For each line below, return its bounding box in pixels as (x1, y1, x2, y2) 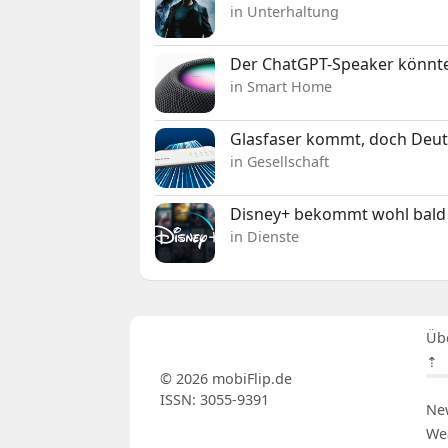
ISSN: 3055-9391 (159, 390, 269, 410)
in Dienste (230, 227, 300, 247)
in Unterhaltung (230, 2, 340, 22)
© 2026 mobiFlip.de (159, 369, 292, 389)
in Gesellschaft (230, 152, 330, 172)
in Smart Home (230, 77, 333, 97)
